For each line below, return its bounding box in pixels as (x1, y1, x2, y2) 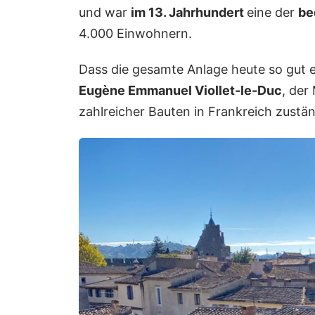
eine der (247, 4, 298, 20)
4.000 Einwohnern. (79, 25, 192, 41)
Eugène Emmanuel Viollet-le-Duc (79, 83, 282, 98)
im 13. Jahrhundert (131, 4, 247, 20)
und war (79, 4, 131, 20)
